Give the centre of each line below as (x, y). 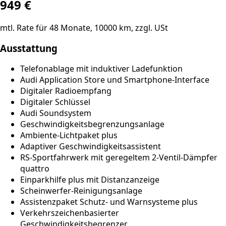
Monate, (76, 27)
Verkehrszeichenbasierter (70, 213)
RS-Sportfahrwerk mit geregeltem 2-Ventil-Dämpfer (119, 158)
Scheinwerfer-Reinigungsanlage (81, 191)
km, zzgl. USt (143, 27)
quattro (35, 169)
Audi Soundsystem (56, 113)
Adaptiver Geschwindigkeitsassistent (91, 147)
